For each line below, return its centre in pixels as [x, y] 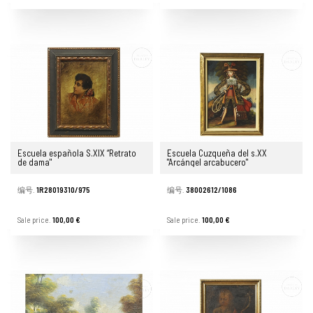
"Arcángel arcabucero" [208, 162]
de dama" [35, 162]
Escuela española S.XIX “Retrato [77, 153]
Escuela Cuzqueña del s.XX [217, 153]
